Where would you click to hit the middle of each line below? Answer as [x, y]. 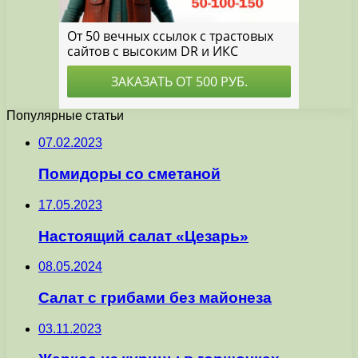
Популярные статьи [65, 116]
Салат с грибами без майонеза [155, 297]
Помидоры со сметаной [129, 174]
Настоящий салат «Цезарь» [143, 236]
